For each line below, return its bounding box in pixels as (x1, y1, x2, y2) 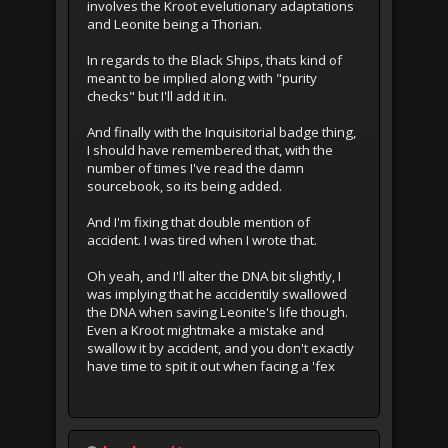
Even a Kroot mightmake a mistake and (87, 321, 324, 340)
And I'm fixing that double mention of (87, 213, 310, 232)
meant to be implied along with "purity (87, 69, 317, 88)
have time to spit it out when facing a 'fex (87, 357, 335, 376)
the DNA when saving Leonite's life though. (87, 303, 348, 322)
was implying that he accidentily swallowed (87, 285, 347, 304)
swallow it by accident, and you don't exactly (87, 339, 354, 358)
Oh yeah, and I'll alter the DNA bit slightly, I (87, 267, 341, 286)
